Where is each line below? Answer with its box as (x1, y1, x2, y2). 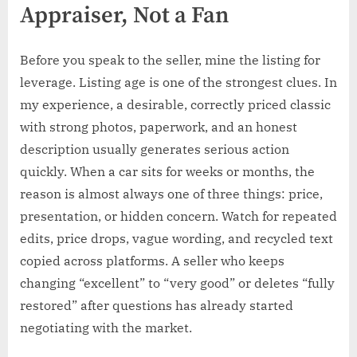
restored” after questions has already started (20, 297, 293, 314)
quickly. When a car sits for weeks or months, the (20, 163, 315, 180)
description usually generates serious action (20, 141, 289, 158)
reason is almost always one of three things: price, (20, 186, 323, 202)
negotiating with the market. (20, 320, 192, 336)
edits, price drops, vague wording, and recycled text (20, 230, 333, 247)
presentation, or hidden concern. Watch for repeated (20, 208, 337, 225)
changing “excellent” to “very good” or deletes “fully (20, 275, 335, 292)
